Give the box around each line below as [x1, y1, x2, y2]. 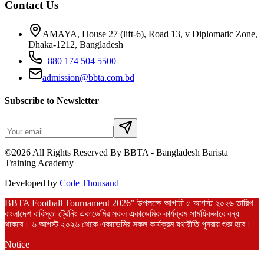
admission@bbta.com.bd [42, 72, 134, 82]
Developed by [5, 178, 57, 189]
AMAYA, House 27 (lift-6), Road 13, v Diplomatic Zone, [42, 28, 258, 39]
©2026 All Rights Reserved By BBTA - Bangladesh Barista [5, 147, 228, 158]
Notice [5, 239, 29, 250]
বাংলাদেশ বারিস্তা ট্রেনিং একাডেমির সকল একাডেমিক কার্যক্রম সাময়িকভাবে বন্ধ [5, 209, 239, 219]
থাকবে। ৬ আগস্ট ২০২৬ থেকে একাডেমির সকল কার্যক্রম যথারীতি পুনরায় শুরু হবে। [5, 219, 252, 230]
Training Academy [5, 158, 74, 169]
